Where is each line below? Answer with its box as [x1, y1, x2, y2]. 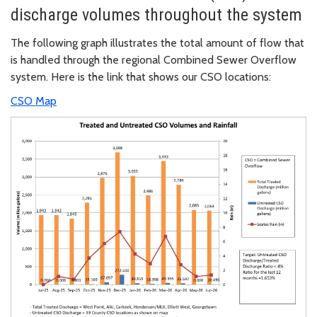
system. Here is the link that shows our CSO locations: [11, 70, 271, 84]
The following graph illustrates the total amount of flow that [11, 36, 304, 50]
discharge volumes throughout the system [11, 5, 302, 25]
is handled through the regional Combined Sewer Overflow [11, 53, 296, 67]
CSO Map [11, 94, 57, 108]
